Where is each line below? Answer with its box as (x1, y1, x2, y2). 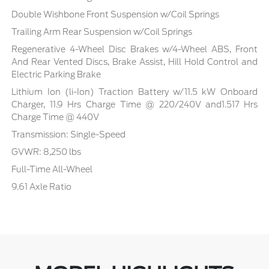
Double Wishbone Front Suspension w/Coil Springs (11, 10, 220, 20)
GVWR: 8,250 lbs (11, 147, 82, 157)
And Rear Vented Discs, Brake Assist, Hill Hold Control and (11, 57, 258, 67)
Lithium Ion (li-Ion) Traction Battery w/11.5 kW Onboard (11, 87, 258, 97)
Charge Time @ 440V (11, 112, 100, 122)
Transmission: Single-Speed (11, 130, 126, 140)
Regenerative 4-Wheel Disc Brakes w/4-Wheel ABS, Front (11, 44, 258, 55)
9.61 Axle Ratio (11, 182, 72, 192)
